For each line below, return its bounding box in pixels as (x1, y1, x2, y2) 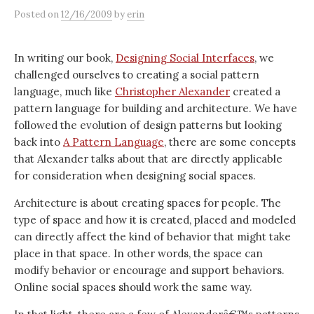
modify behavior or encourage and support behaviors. (14, 264, 285, 277)
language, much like (14, 85, 115, 98)
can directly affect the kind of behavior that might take (14, 230, 291, 243)
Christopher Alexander (115, 85, 230, 98)
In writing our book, (14, 51, 116, 64)
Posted (14, 8, 48, 20)
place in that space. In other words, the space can (14, 247, 263, 260)
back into (14, 135, 63, 149)
